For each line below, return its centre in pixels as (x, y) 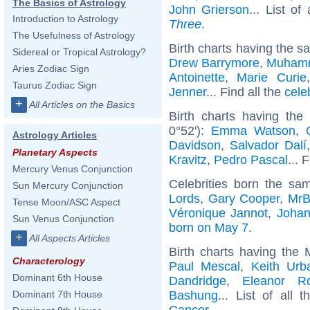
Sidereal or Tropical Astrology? (79, 52)
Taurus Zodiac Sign (55, 85)
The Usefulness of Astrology (74, 35)
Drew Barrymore (214, 63)
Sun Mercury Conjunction (68, 185)
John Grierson (209, 9)
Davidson (195, 145)
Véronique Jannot (219, 213)
